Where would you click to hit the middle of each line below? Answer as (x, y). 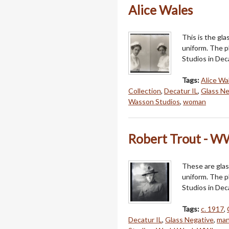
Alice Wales (161, 10)
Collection (145, 91)
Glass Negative (189, 220)
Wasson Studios (154, 102)
